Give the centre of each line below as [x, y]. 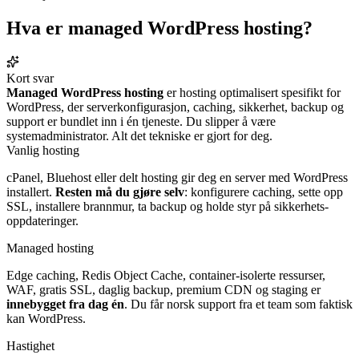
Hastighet [30, 345]
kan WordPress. [46, 318]
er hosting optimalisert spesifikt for [252, 92]
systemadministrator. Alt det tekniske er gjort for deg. [139, 135]
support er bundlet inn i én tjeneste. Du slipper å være [141, 121]
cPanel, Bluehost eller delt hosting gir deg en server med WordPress [177, 177]
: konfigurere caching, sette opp [264, 192]
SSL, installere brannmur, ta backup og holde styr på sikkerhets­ [167, 206]
